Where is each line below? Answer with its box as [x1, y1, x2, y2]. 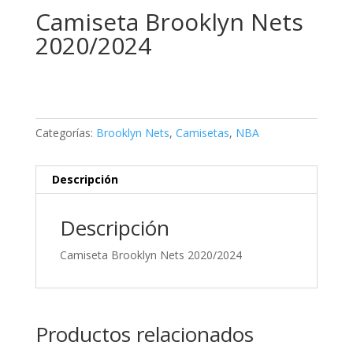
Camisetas [175, 125, 229, 141]
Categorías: [35, 125, 96, 141]
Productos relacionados [35, 320, 254, 349]
